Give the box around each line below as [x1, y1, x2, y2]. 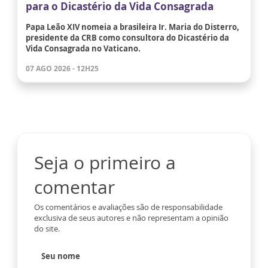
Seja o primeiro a [34, 150, 176, 175]
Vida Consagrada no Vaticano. [26, 43, 141, 54]
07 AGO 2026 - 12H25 [26, 63, 99, 74]
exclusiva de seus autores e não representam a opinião [34, 212, 229, 224]
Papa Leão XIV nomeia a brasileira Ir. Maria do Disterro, [26, 22, 239, 33]
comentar [34, 175, 115, 200]
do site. [34, 223, 60, 234]
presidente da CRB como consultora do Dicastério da [26, 32, 229, 44]
